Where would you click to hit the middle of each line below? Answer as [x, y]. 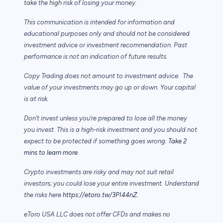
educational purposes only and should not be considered [107, 34]
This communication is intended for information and [99, 22]
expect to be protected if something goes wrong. [96, 141]
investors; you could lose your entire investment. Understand [111, 184]
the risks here [43, 195]
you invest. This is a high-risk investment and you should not [111, 130]
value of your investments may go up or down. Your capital [110, 88]
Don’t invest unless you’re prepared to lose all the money [106, 118]
